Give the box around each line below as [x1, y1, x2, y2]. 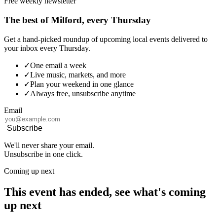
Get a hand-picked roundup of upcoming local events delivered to [4, 35, 208, 43]
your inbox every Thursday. [4, 43, 90, 52]
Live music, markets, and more [30, 70, 126, 79]
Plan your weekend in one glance [30, 79, 134, 88]
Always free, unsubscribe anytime [30, 89, 136, 98]
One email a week [30, 61, 86, 70]
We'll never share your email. [4, 141, 94, 149]
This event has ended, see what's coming [4, 185, 206, 198]
